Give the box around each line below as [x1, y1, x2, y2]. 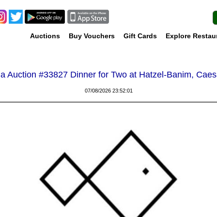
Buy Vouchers [69, 32, 115, 40]
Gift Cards [124, 32, 157, 40]
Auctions [30, 32, 60, 40]
